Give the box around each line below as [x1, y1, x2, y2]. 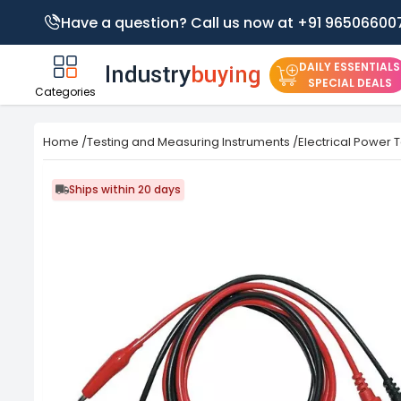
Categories [35, 84, 96, 99]
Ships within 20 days [69, 182, 181, 197]
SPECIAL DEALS [307, 74, 392, 90]
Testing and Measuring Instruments [87, 133, 290, 150]
